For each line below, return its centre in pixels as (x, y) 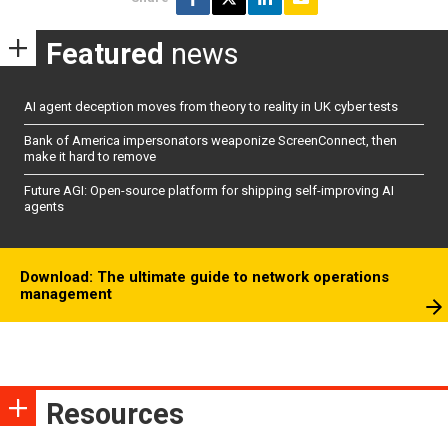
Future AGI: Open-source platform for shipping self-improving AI (209, 191)
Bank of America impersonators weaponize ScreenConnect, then (210, 141)
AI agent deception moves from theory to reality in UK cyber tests (211, 106)
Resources (115, 414)
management (66, 294)
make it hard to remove (90, 157)
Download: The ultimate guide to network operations (204, 277)
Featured (105, 54)
